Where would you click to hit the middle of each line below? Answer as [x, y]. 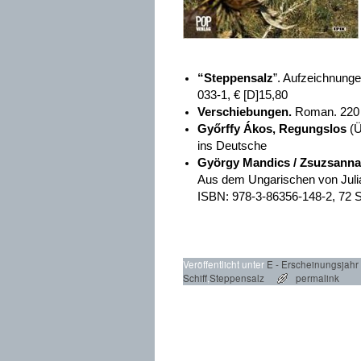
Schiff [195, 278]
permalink [317, 278]
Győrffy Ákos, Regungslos [272, 129]
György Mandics [245, 163]
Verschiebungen [243, 112]
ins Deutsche [232, 146]
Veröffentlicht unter [224, 264]
